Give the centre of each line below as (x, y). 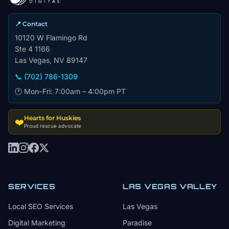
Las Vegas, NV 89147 (51, 60)
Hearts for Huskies (52, 118)
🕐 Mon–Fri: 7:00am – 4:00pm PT (70, 91)
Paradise (137, 223)
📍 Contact (31, 24)
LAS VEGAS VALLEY (170, 186)
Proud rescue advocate (53, 126)
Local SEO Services (41, 206)
